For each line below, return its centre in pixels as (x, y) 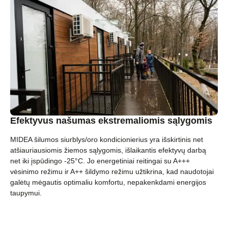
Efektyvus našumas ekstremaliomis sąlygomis (111, 121)
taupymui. (26, 193)
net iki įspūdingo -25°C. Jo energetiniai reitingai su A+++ (100, 161)
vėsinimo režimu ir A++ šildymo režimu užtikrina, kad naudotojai (112, 172)
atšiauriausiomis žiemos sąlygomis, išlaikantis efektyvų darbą (108, 150)
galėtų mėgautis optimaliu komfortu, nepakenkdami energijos (108, 182)
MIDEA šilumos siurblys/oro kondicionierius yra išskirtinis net (107, 140)
